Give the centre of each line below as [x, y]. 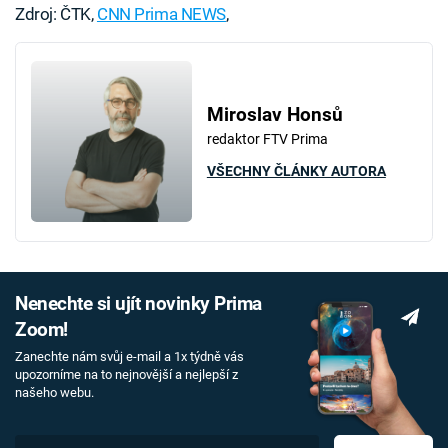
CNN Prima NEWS [161, 13]
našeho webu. [54, 393]
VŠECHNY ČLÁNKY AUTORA [296, 170]
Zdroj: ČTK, [56, 13]
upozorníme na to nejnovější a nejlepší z [126, 375]
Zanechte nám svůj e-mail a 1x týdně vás [129, 357]
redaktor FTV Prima [267, 138]
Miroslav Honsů [274, 114]
